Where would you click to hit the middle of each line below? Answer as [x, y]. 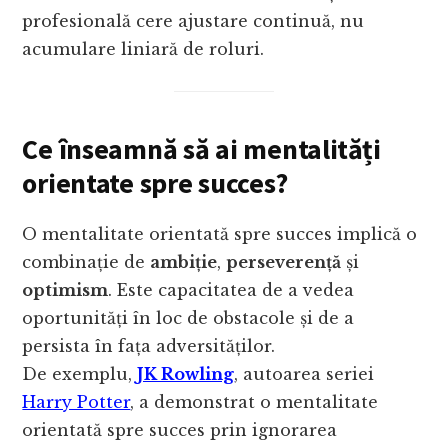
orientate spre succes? [155, 183]
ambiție [184, 262]
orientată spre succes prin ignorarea [180, 430]
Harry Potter [76, 402]
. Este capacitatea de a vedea [231, 290]
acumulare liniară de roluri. [143, 49]
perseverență [284, 262]
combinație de [86, 262]
